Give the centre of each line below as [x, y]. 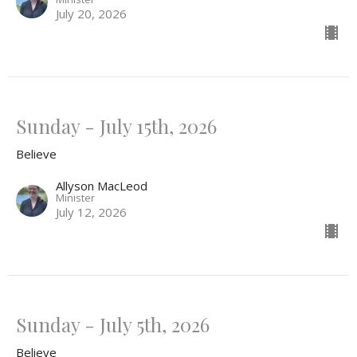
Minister [75, 198]
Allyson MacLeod [102, 186]
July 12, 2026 [91, 212]
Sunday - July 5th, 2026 [113, 325]
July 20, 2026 [91, 14]
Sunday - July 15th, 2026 [116, 126]
